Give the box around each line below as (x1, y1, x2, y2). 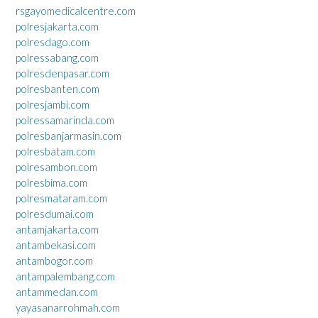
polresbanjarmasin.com (16, 129, 121, 142)
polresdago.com (16, 35, 89, 48)
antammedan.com (16, 285, 98, 298)
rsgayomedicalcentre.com (16, 4, 136, 17)
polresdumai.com (16, 207, 94, 220)
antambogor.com (16, 254, 93, 267)
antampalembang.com (16, 270, 115, 283)
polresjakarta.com (16, 20, 99, 33)
